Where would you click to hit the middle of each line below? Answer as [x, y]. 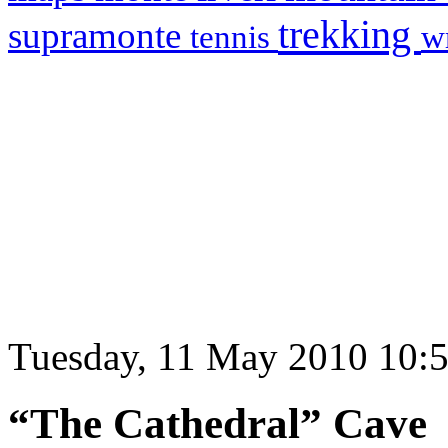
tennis [234, 36]
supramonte [99, 35]
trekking [349, 34]
